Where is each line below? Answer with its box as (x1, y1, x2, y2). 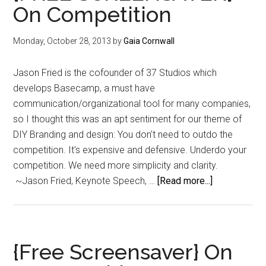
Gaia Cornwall (123, 36, 175, 46)
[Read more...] (157, 175, 213, 186)
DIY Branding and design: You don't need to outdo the (13, 128, 233, 140)
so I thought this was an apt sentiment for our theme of (13, 113, 242, 125)
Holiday (184, 8, 216, 20)
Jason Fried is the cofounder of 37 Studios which (13, 66, 217, 78)
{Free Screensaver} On (13, 239, 233, 264)
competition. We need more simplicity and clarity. (13, 159, 218, 171)
